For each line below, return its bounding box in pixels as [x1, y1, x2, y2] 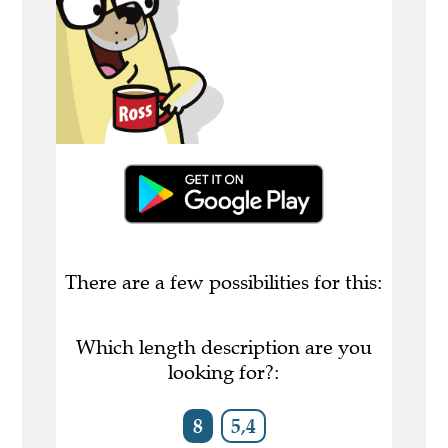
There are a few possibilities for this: [65, 270, 383, 296]
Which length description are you [76, 335, 372, 361]
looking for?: [168, 360, 280, 386]
